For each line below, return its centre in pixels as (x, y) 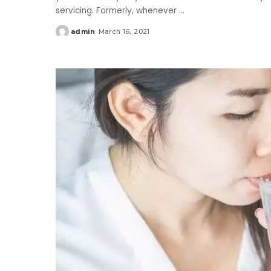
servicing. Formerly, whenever (117, 10)
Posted (70, 36)
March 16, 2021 (124, 31)
